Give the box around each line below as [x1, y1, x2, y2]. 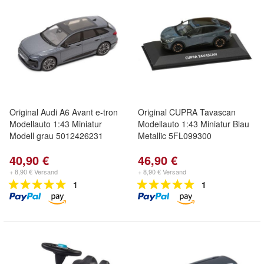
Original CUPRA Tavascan [138, 106, 236, 118]
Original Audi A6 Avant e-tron [9, 106, 118, 118]
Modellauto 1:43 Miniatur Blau [138, 118, 249, 130]
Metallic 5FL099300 [138, 130, 212, 141]
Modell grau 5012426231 [9, 130, 103, 141]
